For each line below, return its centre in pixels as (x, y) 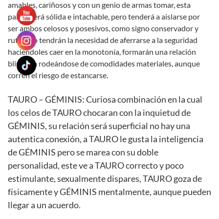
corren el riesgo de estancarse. (58, 75)
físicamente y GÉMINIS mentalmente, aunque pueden (109, 192)
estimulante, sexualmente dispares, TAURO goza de (105, 179)
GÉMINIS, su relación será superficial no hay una (99, 126)
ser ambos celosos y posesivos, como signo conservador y (103, 28)
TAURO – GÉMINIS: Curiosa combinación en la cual (105, 99)
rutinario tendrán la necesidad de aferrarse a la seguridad (103, 40)
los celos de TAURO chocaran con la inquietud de (99, 113)
